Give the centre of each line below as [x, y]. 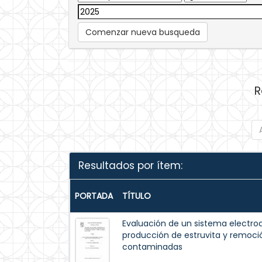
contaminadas [152, 247]
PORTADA [94, 196]
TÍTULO [137, 196]
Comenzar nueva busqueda [143, 32]
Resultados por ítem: [130, 166]
